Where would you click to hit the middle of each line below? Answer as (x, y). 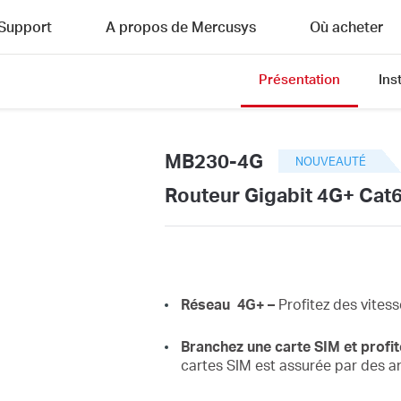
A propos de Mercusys (181, 26)
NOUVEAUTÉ (331, 161)
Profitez (305, 303)
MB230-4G (213, 160)
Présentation (299, 79)
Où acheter (346, 26)
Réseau (209, 303)
